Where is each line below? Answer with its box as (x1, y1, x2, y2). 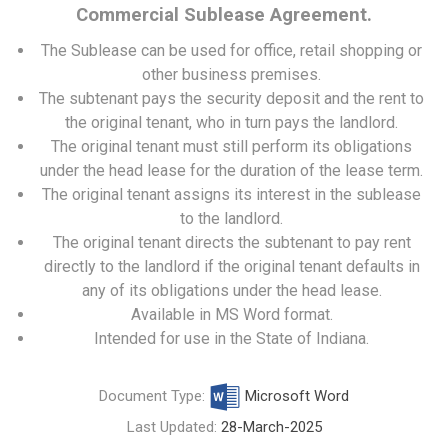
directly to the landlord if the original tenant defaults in (43, 257, 420, 276)
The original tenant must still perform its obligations (51, 137, 412, 156)
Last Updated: (126, 418, 221, 436)
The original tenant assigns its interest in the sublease (42, 185, 421, 204)
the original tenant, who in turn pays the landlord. (65, 113, 398, 132)
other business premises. (142, 65, 321, 84)
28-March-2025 (220, 418, 322, 436)
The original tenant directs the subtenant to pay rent (52, 233, 411, 252)
